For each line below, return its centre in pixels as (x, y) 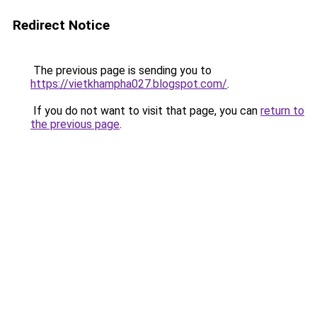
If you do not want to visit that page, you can (145, 111)
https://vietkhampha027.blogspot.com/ (129, 84)
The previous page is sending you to (121, 70)
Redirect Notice (61, 25)
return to (282, 111)
